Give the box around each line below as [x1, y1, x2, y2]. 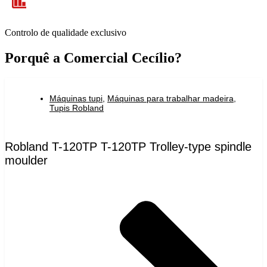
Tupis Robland [49, 103, 104, 113]
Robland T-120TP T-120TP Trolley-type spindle [5, 140, 252, 154]
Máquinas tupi [49, 94, 103, 104]
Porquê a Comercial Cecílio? [5, 50, 182, 66]
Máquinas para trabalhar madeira [107, 94, 234, 104]
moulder [5, 154, 48, 167]
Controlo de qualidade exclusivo [5, 27, 126, 38]
